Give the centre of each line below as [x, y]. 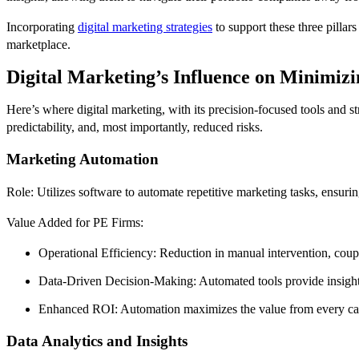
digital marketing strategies [145, 26]
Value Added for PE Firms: [75, 222]
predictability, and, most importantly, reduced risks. [135, 127]
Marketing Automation [83, 159]
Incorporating [42, 26]
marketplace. [38, 44]
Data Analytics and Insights [97, 341]
